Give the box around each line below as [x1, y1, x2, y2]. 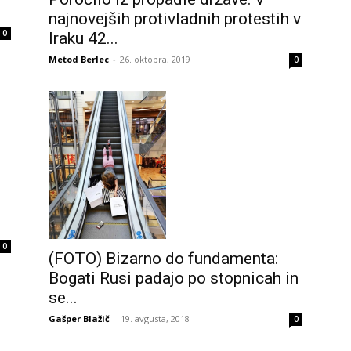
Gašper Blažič [49, 313, 110, 325]
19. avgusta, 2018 [121, 313, 190, 325]
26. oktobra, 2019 [120, 53, 190, 66]
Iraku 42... [49, 29, 118, 49]
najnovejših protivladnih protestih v [49, 9, 301, 29]
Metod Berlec [49, 53, 109, 66]
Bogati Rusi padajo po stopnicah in [49, 269, 299, 288]
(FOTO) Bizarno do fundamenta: [49, 249, 278, 269]
